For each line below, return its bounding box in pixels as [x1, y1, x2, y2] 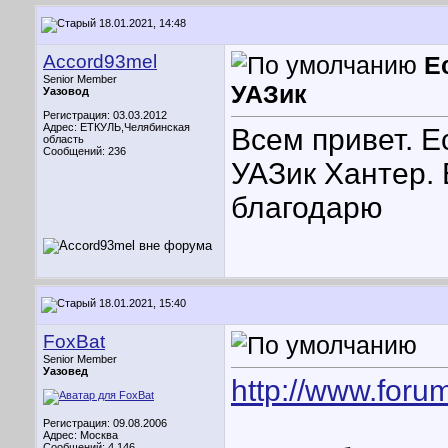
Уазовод [43, 85, 89, 97]
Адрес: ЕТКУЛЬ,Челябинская [43, 121, 190, 133]
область [43, 133, 84, 145]
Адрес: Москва [43, 429, 118, 441]
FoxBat [43, 331, 105, 352]
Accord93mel [43, 51, 157, 72]
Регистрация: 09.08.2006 [43, 417, 167, 429]
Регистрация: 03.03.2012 [43, 109, 167, 121]
